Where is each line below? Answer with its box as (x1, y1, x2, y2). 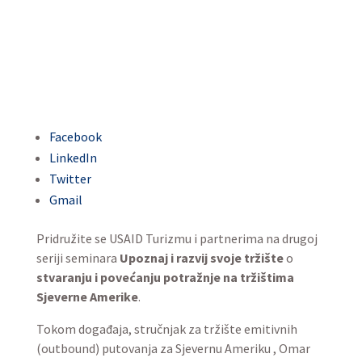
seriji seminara (36, 250, 120, 266)
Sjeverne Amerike (36, 288, 138, 305)
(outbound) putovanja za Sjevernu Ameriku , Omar (36, 340, 310, 356)
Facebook (48, 128, 102, 145)
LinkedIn (48, 149, 97, 166)
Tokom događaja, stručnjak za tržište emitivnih (36, 321, 297, 337)
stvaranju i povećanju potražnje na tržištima (36, 269, 294, 285)
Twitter (48, 170, 91, 187)
